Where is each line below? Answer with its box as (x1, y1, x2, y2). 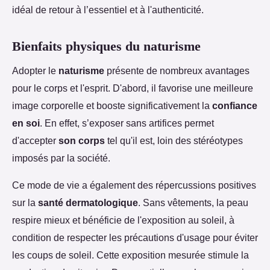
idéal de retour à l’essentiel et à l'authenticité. (12, 4, 204, 15)
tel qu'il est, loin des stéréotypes (105, 135, 243, 146)
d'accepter (12, 135, 58, 146)
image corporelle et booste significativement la (12, 100, 212, 111)
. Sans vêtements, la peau (138, 197, 248, 209)
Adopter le (12, 65, 58, 77)
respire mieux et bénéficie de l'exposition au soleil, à (12, 215, 234, 226)
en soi (12, 118, 40, 129)
